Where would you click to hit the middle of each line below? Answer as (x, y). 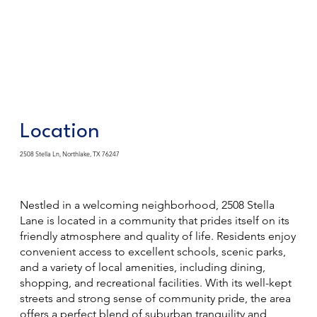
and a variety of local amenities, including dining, (143, 267)
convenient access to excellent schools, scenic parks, (153, 251)
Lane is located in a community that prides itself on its (155, 220)
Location (60, 132)
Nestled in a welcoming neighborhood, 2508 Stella (148, 204)
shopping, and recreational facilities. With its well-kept (156, 282)
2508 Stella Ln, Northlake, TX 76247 (70, 153)
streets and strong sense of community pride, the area (156, 298)
